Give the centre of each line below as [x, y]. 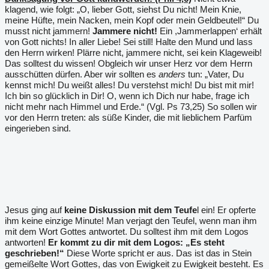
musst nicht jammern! [49, 31]
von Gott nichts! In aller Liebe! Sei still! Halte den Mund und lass [129, 42]
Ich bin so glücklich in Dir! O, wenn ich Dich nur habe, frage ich [127, 96]
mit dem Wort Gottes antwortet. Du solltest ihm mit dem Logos [127, 231]
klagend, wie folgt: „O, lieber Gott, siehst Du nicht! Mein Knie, [123, 9]
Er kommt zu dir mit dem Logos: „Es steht [136, 242]
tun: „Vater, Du [215, 74]
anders [171, 74]
